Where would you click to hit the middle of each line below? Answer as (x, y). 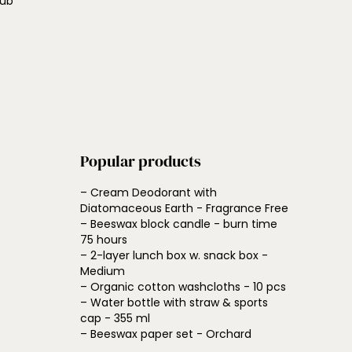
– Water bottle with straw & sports (174, 302)
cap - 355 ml (115, 318)
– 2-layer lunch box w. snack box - (174, 255)
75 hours (104, 240)
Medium (103, 271)
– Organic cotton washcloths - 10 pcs (183, 287)
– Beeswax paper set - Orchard (166, 334)
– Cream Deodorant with (148, 192)
